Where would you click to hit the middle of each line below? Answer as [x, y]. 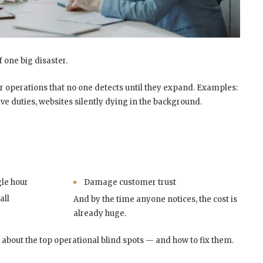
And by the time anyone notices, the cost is [156, 200]
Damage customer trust [130, 183]
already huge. [100, 214]
